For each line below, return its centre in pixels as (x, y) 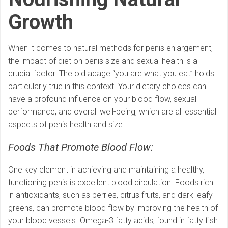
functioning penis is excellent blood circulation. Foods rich (111, 183)
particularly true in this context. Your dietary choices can (107, 87)
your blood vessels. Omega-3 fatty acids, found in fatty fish (113, 221)
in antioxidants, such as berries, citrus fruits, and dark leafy (110, 195)
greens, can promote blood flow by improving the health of (113, 208)
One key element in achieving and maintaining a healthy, (106, 170)
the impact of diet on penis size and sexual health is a (103, 61)
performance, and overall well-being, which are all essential (112, 112)
